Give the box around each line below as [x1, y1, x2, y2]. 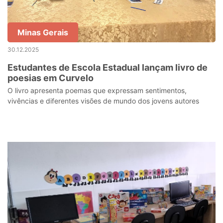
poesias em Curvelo [7, 73, 94, 83]
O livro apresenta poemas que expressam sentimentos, [7, 86, 187, 95]
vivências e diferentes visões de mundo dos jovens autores [7, 97, 199, 105]
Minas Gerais [17, 27, 68, 37]
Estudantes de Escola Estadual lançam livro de [7, 62, 208, 73]
